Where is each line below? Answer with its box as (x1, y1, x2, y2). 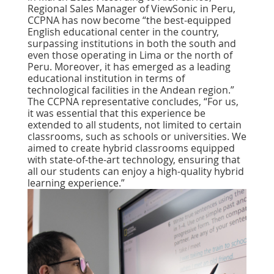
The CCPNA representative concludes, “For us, (28, 95, 239, 109)
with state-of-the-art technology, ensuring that (28, 153, 240, 167)
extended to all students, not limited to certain (28, 118, 242, 132)
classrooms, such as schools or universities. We (28, 130, 246, 144)
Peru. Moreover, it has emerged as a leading (28, 60, 231, 74)
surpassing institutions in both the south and (28, 37, 236, 51)
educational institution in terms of (28, 72, 185, 86)
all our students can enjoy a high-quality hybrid (28, 165, 244, 179)
